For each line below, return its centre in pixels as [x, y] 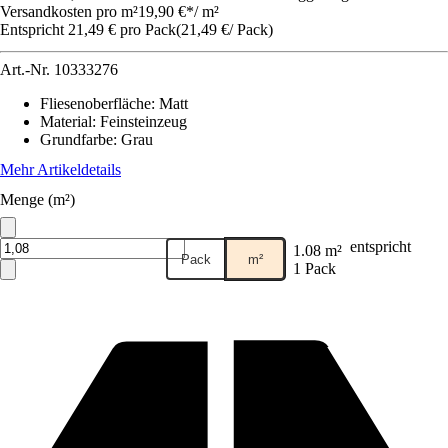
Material [66, 121]
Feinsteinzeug [143, 121]
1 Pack [314, 268]
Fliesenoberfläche [95, 103]
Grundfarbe [76, 139]
